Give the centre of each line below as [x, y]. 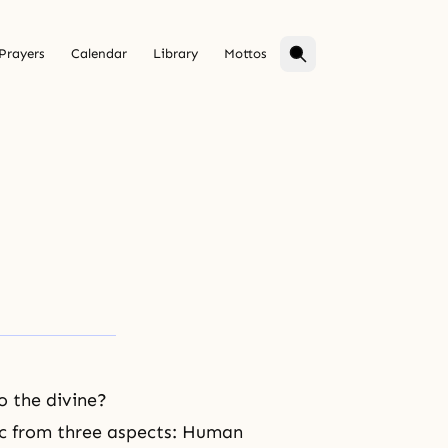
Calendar [99, 54]
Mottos [245, 54]
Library [175, 54]
